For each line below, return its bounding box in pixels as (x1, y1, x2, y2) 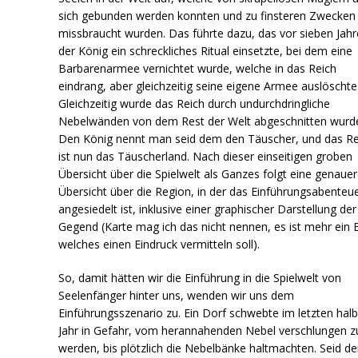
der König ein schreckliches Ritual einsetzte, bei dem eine (58, 42, 353, 58)
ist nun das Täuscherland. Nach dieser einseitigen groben (58, 148, 353, 164)
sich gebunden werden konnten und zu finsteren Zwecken (58, 7, 356, 23)
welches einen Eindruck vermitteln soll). (58, 236, 261, 252)
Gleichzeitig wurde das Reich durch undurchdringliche (58, 95, 331, 111)
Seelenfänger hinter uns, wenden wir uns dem (58, 287, 295, 303)
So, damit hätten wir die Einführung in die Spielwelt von (58, 269, 342, 285)
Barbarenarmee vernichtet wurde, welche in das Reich (58, 60, 337, 76)
